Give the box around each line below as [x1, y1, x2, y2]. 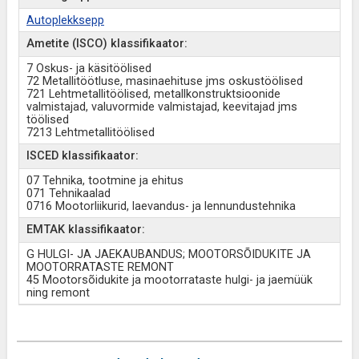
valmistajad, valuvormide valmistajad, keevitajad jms [26, 100, 297, 114]
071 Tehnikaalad [26, 187, 111, 200]
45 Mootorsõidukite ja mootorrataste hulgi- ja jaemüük [26, 273, 313, 287]
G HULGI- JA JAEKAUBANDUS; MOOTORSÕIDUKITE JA [26, 248, 311, 261]
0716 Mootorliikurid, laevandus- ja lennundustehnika [26, 200, 296, 213]
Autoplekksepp [26, 14, 104, 27]
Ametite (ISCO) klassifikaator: [26, 37, 188, 50]
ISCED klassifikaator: [26, 149, 139, 163]
